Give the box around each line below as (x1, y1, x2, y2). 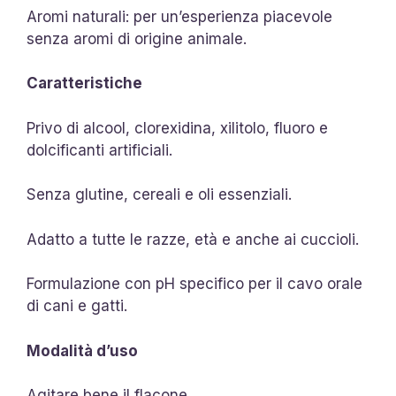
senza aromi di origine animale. (27, 29, 247, 48)
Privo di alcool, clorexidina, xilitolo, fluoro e (27, 118, 328, 137)
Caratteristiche (27, 74, 142, 92)
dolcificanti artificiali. (27, 141, 172, 159)
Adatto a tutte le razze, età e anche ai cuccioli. (27, 230, 359, 248)
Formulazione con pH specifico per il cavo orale (27, 275, 362, 293)
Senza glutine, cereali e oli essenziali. (27, 186, 292, 203)
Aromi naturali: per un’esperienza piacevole (27, 7, 332, 26)
